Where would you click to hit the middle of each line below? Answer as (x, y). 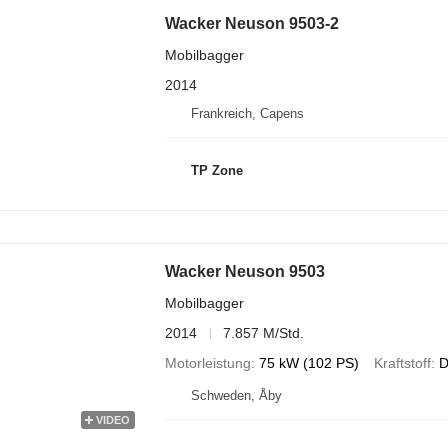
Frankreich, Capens (247, 113)
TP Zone (216, 170)
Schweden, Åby (236, 396)
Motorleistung (207, 363)
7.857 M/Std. (263, 333)
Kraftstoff (402, 363)
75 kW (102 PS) (308, 363)
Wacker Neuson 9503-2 (251, 23)
